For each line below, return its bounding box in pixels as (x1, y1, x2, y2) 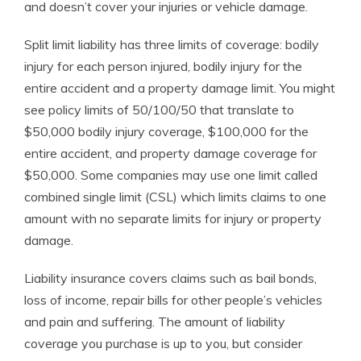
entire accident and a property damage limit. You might (24, 80, 335, 96)
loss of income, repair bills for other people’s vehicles (24, 292, 322, 308)
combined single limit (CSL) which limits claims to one (24, 189, 326, 205)
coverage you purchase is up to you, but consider (24, 335, 302, 351)
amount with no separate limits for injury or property (24, 210, 322, 226)
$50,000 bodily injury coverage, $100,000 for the (24, 123, 309, 139)
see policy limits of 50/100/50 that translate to (24, 102, 294, 118)
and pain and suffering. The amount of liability (24, 313, 285, 330)
